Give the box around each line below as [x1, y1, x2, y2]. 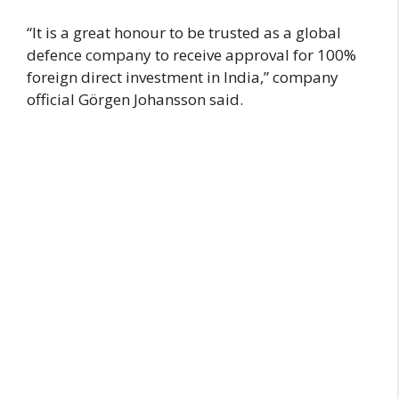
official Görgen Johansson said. [27, 89, 243, 110]
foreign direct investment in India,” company [27, 67, 338, 88]
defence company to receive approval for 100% [27, 45, 356, 66]
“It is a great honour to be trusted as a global [27, 22, 341, 44]
